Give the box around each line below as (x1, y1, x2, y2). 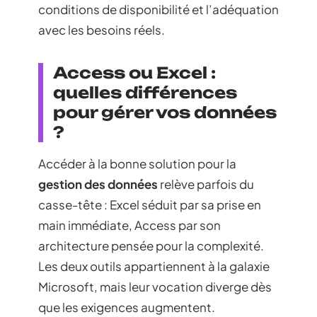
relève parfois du (158, 175, 254, 192)
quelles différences (53, 82, 237, 102)
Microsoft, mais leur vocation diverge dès (38, 278, 272, 294)
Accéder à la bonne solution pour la (38, 155, 236, 171)
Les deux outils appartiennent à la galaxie (38, 258, 270, 274)
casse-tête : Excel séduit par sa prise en (38, 196, 261, 212)
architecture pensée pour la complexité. (38, 237, 264, 253)
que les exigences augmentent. (38, 299, 215, 315)
